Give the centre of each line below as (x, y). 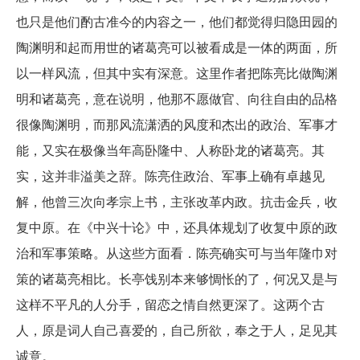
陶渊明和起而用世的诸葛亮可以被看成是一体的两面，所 (177, 47)
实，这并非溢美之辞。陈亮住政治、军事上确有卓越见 (170, 176)
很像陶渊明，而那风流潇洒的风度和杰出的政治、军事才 (177, 124)
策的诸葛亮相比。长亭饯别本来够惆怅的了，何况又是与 (177, 278)
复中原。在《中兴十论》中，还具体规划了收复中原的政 (177, 227)
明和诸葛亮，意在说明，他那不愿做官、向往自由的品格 (177, 98)
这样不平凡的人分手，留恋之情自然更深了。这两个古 (170, 304)
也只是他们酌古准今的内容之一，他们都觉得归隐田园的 (177, 21)
